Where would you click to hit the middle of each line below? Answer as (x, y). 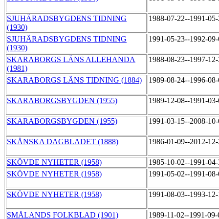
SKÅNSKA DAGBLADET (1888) (63, 142)
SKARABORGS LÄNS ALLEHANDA (71, 60)
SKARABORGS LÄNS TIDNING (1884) (74, 80)
